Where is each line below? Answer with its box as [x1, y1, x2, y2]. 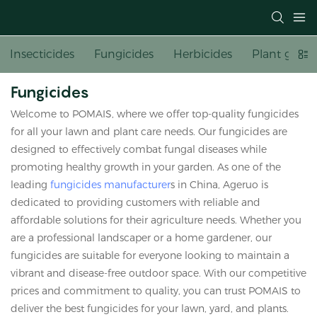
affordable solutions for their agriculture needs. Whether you [11, 213, 301, 226]
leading [11, 178, 50, 191]
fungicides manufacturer [50, 178, 171, 191]
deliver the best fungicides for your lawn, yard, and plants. [11, 301, 289, 315]
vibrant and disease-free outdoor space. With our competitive [11, 266, 306, 279]
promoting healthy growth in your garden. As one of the [11, 160, 281, 173]
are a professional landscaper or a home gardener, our [11, 231, 272, 244]
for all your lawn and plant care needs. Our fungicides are [11, 125, 287, 138]
